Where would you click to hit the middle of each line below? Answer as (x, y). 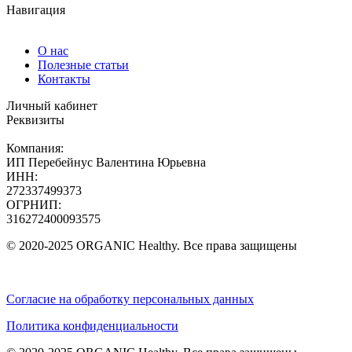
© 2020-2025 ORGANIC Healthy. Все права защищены (152, 245)
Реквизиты (35, 119)
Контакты (64, 79)
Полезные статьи (83, 64)
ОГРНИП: (34, 204)
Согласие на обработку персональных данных (130, 299)
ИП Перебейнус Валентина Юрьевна (106, 162)
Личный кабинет (52, 105)
